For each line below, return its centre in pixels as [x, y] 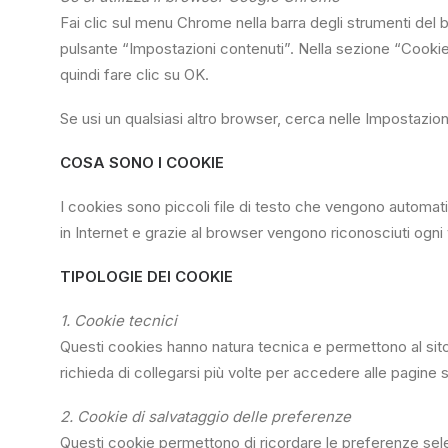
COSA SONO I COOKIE [142, 162]
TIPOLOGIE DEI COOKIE [146, 276]
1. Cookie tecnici [118, 320]
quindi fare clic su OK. [134, 74]
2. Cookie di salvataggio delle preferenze [205, 416]
